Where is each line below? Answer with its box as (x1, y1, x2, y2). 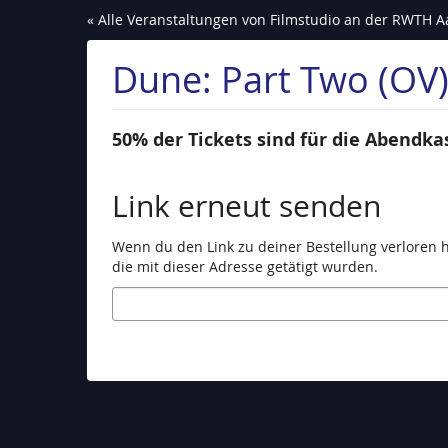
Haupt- (14, 28, 60, 48)
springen (14, 68, 74, 88)
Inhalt (14, 48, 53, 68)
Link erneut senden (112, 185, 381, 227)
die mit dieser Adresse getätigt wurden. (112, 257, 378, 277)
